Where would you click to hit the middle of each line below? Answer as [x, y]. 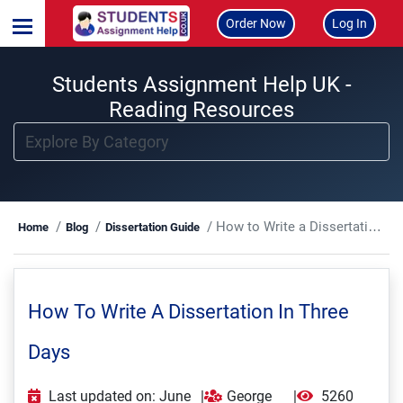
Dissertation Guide [152, 227]
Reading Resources [201, 110]
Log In [349, 23]
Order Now [256, 23]
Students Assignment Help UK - [201, 85]
